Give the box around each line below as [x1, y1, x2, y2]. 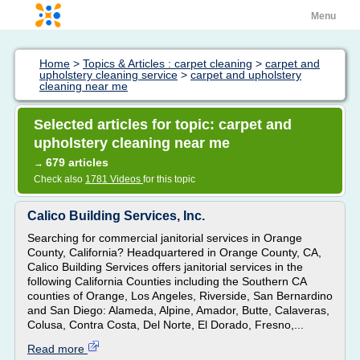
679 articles [46, 156, 108, 169]
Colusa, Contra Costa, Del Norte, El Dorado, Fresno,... [27, 318, 304, 331]
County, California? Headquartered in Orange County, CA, [27, 246, 321, 259]
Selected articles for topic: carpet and [34, 117, 292, 133]
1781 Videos [85, 174, 143, 185]
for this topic [143, 174, 195, 185]
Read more [27, 342, 88, 355]
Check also [34, 174, 85, 185]
